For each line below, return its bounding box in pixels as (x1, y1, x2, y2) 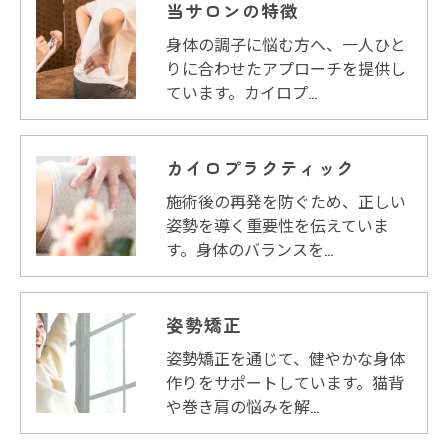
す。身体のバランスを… (166, 236, 333, 261)
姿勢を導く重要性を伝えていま (166, 212, 389, 237)
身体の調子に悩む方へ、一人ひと (166, 31, 406, 56)
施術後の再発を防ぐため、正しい (166, 188, 406, 213)
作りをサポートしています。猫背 (166, 369, 404, 394)
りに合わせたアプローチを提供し (166, 55, 406, 80)
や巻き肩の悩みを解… (166, 393, 319, 418)
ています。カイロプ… (166, 79, 317, 104)
